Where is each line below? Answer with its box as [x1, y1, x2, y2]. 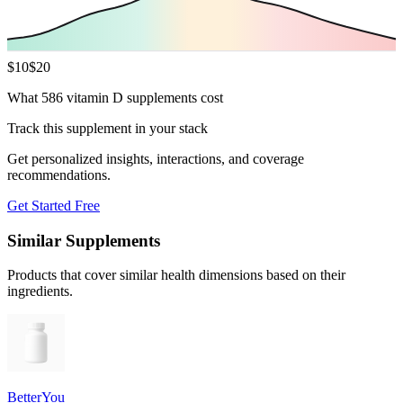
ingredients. [7, 283, 73, 300]
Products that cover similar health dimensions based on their [7, 267, 345, 283]
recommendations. [7, 166, 111, 183]
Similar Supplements [7, 230, 160, 250]
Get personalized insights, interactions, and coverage [7, 150, 304, 166]
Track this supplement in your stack [7, 120, 208, 136]
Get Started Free [7, 197, 100, 213]
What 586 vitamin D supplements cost [7, 89, 223, 105]
